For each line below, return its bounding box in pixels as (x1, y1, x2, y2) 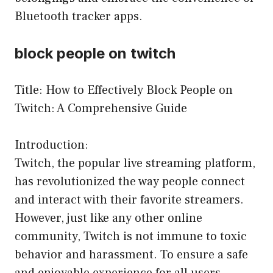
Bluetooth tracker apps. (15, 9, 143, 25)
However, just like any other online (15, 210, 202, 227)
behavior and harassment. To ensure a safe (15, 247, 248, 263)
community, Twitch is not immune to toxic (15, 229, 247, 245)
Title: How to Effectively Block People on (15, 82, 233, 99)
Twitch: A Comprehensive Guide (15, 101, 187, 117)
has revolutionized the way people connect (15, 174, 245, 190)
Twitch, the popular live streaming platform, (15, 155, 255, 172)
